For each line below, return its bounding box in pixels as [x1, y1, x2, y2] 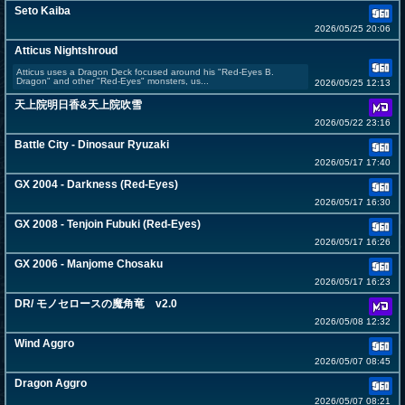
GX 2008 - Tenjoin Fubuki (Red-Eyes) [14, 218, 201, 231]
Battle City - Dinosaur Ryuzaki [14, 138, 169, 152]
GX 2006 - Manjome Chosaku [14, 258, 163, 271]
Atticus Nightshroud [14, 44, 118, 58]
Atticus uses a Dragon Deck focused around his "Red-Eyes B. [16, 67, 274, 78]
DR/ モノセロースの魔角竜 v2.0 [14, 297, 177, 311]
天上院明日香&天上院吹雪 [14, 99, 142, 112]
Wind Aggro [14, 337, 74, 351]
